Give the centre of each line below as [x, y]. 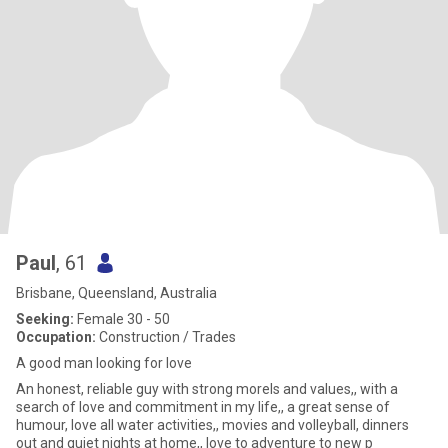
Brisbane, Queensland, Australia [116, 293]
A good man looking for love [104, 363]
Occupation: [56, 337]
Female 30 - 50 [122, 319]
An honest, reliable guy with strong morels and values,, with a [207, 389]
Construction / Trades [166, 337]
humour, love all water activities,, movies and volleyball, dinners [212, 425]
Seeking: [45, 319]
